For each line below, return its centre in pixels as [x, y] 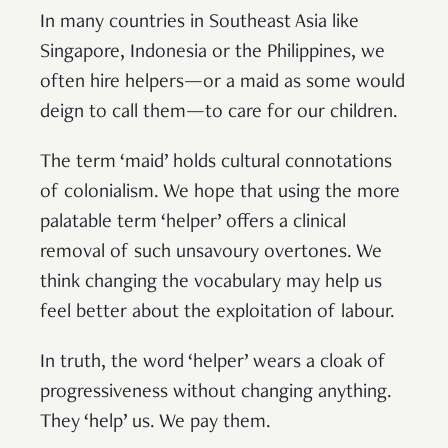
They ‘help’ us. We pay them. [155, 423]
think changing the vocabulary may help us [211, 283]
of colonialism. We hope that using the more [220, 193]
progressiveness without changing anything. [216, 393]
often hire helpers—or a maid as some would [222, 83]
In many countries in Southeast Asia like [199, 23]
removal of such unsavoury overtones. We [211, 253]
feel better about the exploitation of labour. [217, 313]
